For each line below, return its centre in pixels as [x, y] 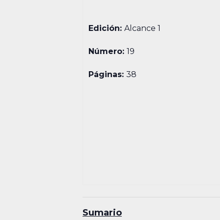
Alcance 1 [143, 28]
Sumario [102, 213]
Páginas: [108, 74]
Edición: [107, 28]
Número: [108, 51]
